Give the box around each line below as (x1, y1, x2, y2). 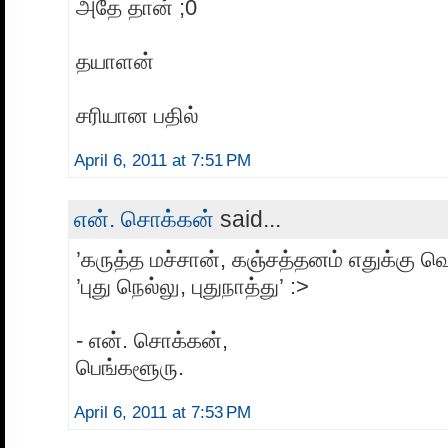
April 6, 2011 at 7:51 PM (74, 150, 251, 170)
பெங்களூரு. (76, 354, 184, 380)
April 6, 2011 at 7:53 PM (74, 402, 251, 422)
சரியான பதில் (76, 102, 199, 128)
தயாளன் (76, 48, 154, 74)
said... (214, 205, 281, 232)
